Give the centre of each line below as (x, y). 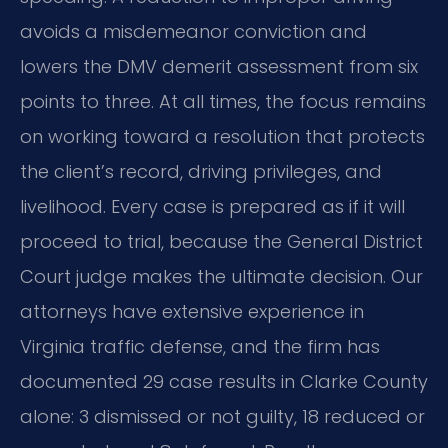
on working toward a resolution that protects (222, 137)
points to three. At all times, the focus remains (223, 102)
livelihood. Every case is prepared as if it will (212, 207)
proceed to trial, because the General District (221, 242)
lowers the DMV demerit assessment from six (219, 67)
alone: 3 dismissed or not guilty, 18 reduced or (222, 417)
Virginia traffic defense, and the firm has (200, 347)
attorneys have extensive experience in (192, 312)
